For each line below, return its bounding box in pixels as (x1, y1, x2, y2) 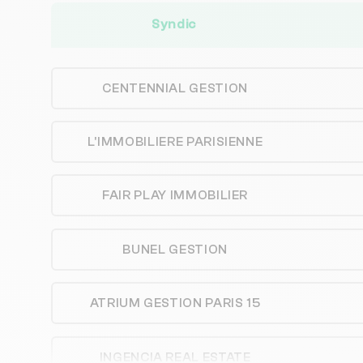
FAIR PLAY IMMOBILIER (102, 188, 249, 203)
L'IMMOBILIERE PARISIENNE (87, 135, 263, 150)
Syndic (152, 17, 197, 32)
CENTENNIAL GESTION (102, 80, 248, 96)
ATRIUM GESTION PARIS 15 (89, 296, 261, 311)
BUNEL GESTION (122, 241, 228, 257)
